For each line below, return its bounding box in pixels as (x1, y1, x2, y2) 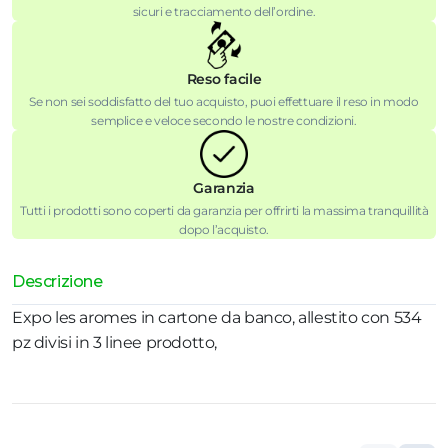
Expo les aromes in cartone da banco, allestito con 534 (12, 307, 422, 327)
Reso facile (186, 69, 262, 88)
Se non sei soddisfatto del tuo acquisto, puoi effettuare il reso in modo (29, 93, 419, 109)
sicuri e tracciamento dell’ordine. (132, 3, 316, 19)
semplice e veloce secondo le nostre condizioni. (91, 112, 357, 128)
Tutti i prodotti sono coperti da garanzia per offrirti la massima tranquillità (19, 202, 429, 218)
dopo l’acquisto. (179, 221, 269, 237)
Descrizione (12, 271, 103, 291)
